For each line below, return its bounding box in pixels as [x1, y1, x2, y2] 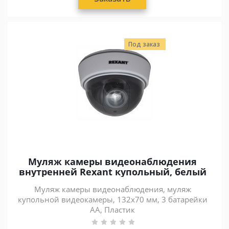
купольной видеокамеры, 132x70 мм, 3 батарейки [17, 194, 208, 204]
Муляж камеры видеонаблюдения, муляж [34, 184, 191, 194]
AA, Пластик [90, 204, 135, 215]
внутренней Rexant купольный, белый [18, 166, 207, 178]
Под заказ [128, 40, 160, 49]
